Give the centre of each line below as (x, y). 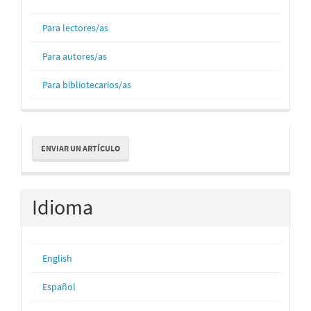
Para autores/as (75, 56)
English (57, 258)
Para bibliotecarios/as (87, 84)
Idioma (62, 207)
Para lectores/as (75, 27)
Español (59, 286)
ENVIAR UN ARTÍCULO (81, 148)
